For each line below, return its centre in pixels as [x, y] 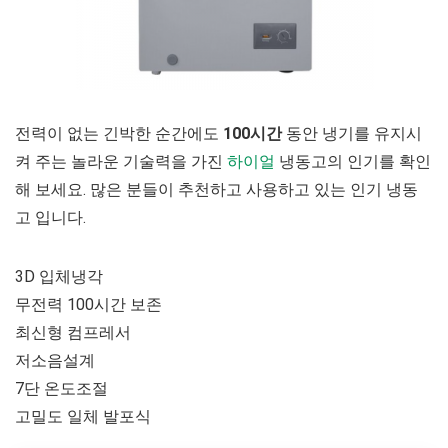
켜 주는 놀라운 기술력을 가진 [119, 161]
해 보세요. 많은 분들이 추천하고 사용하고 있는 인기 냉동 [216, 189]
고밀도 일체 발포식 [83, 416]
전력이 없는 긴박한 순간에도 [119, 133]
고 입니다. [50, 217]
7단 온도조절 [61, 388]
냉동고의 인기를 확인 [353, 161]
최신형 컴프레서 [73, 332]
